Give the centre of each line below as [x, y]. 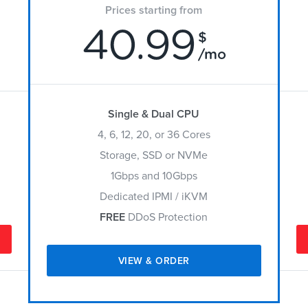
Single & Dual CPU [154, 114]
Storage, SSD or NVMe [154, 155]
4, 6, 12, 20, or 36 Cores [154, 135]
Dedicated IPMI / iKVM [154, 197]
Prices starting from [154, 10]
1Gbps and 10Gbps [154, 176]
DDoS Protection [167, 217]
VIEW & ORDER [154, 261]
